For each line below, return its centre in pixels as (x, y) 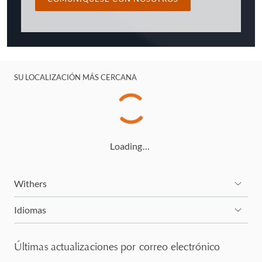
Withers (31, 183)
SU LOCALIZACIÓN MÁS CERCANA (76, 77)
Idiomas (30, 209)
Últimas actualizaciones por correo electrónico (117, 247)
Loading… (130, 146)
